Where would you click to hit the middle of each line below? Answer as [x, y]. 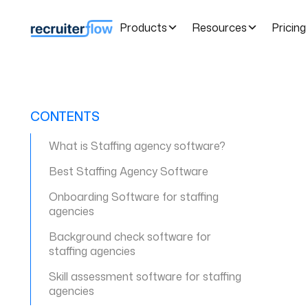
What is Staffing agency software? [137, 146]
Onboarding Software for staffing [134, 197]
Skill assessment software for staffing [145, 276]
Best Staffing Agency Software [129, 171]
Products [143, 27]
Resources [219, 27]
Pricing [289, 27]
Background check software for [130, 236]
